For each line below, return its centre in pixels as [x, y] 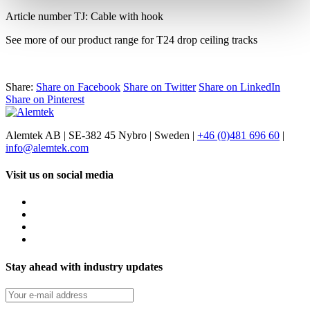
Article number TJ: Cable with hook [84, 16]
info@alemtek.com [47, 147]
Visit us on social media [60, 175]
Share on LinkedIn [239, 86]
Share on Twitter [159, 86]
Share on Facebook [78, 86]
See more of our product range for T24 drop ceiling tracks [131, 39]
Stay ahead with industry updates [84, 266]
